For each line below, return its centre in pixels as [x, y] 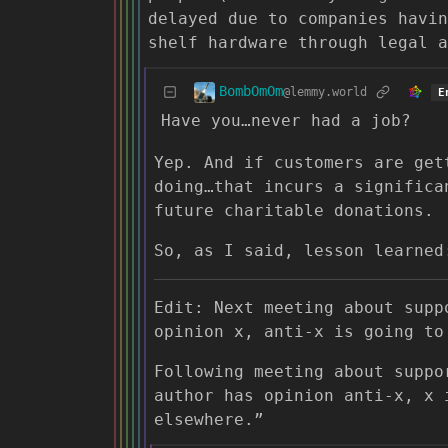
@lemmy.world [325, 92]
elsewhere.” [209, 419]
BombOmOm [251, 91]
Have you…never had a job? [286, 121]
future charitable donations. [294, 210]
